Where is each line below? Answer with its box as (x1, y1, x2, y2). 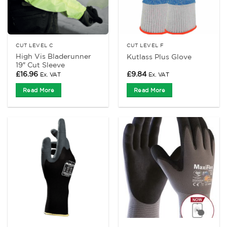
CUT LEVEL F (127, 42, 164, 49)
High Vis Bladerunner (16, 52, 92, 60)
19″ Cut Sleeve (16, 60, 65, 69)
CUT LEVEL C (16, 42, 53, 49)
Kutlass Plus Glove (127, 52, 192, 61)
